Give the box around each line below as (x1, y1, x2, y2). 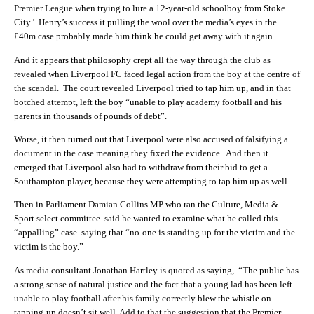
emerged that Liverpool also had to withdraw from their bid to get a (14, 161, 268, 172)
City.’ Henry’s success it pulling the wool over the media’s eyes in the (14, 17, 277, 28)
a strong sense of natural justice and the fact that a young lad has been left (14, 278, 292, 289)
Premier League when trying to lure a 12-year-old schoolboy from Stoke (14, 3, 285, 14)
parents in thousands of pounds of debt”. (14, 110, 167, 121)
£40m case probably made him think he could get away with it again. (14, 31, 275, 42)
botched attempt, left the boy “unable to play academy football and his (14, 96, 282, 107)
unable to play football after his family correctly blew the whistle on (14, 292, 271, 303)
